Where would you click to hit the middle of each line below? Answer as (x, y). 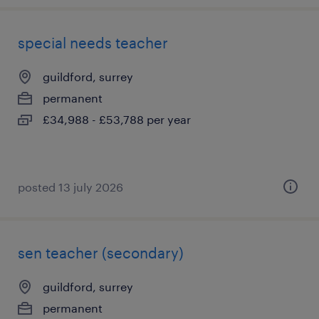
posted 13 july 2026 (70, 187)
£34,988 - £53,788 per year (117, 119)
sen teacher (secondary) (101, 253)
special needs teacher (93, 43)
